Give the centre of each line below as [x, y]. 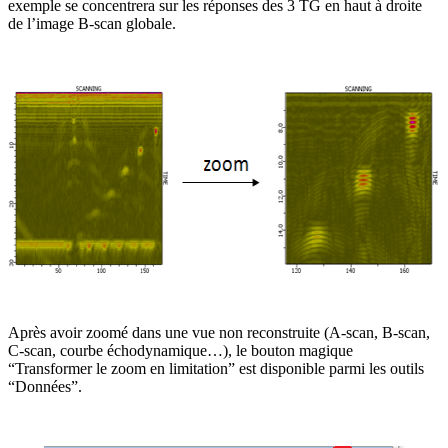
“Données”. [45, 386]
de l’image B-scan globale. [92, 23]
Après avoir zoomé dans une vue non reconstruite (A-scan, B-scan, [219, 332]
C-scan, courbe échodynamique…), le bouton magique [180, 350]
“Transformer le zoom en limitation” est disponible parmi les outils [216, 368]
